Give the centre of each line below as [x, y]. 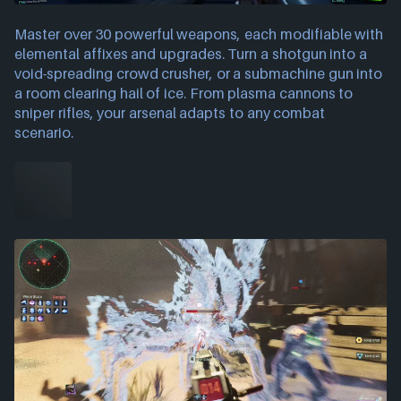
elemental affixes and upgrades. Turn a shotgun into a [191, 54]
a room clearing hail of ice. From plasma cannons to [184, 94]
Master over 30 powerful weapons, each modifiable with [199, 34]
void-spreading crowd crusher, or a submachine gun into [199, 74]
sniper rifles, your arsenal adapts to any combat [170, 113]
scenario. [44, 133]
